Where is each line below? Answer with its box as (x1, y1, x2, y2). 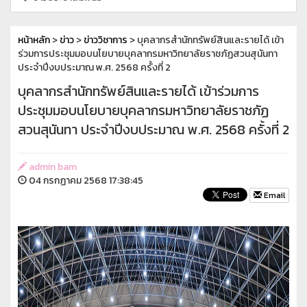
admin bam (27, 159, 77, 174)
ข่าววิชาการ (84, 32, 127, 47)
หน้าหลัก (18, 32, 50, 47)
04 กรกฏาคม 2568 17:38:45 (27, 173, 143, 188)
